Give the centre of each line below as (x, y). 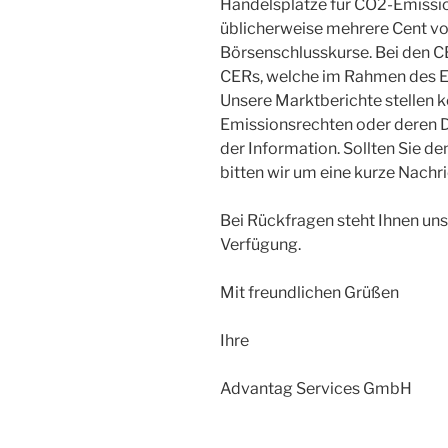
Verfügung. (260, 244)
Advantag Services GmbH (317, 388)
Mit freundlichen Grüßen (309, 292)
